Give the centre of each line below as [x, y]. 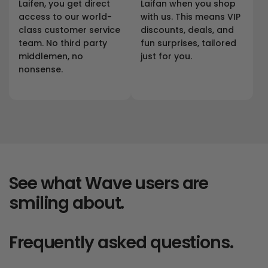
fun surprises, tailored [189, 43]
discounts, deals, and [188, 30]
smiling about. [67, 203]
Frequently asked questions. [121, 243]
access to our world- [66, 17]
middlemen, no [51, 57]
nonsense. [41, 70]
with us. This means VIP [191, 17]
